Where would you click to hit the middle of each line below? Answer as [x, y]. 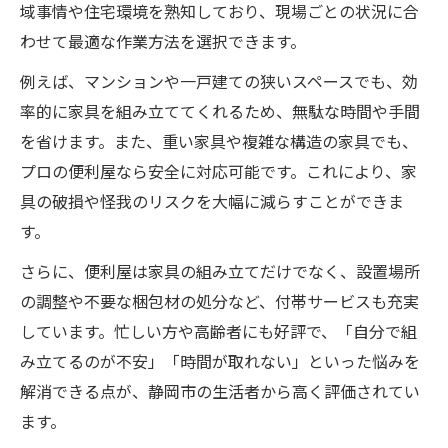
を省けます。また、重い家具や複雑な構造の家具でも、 [219, 143]
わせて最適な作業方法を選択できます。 [163, 43]
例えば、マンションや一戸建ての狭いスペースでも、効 [219, 83]
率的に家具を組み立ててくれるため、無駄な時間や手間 [220, 113]
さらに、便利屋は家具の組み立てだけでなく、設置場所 [220, 273]
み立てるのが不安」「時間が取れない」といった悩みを [220, 363]
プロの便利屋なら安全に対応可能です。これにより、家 [218, 173]
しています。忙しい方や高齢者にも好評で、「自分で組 [218, 333]
